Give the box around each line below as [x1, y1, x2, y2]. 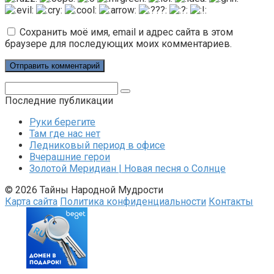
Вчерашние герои [29, 151, 110, 163]
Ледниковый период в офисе [29, 139, 165, 152]
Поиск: [4, 81, 35, 94]
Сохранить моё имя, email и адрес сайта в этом [20, 26, 233, 39]
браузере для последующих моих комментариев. [5, 38, 232, 50]
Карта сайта [5, 196, 57, 208]
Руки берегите [29, 116, 95, 128]
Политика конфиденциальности [60, 196, 206, 208]
